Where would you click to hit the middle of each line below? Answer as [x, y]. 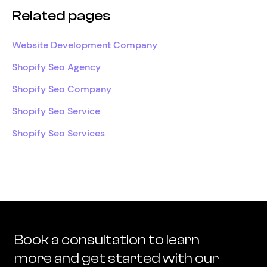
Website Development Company [85, 45]
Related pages [61, 16]
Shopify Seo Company [62, 89]
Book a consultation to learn [107, 240]
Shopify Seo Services [58, 133]
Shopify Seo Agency [56, 67]
